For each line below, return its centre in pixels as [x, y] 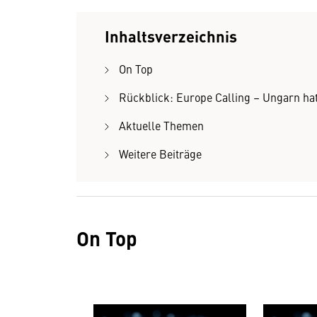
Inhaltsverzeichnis [171, 36]
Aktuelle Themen [161, 125]
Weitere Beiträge [160, 154]
